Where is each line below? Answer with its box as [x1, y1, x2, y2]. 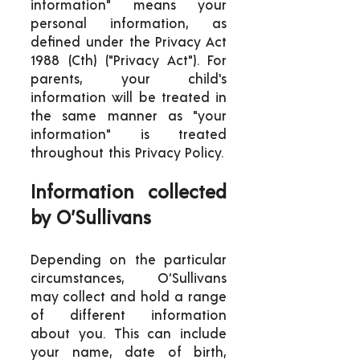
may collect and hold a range [31, 290, 227, 304]
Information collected [31, 184, 227, 202]
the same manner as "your [31, 109, 227, 123]
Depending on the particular [31, 253, 227, 267]
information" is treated [31, 128, 227, 141]
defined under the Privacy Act [31, 35, 227, 49]
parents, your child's [31, 72, 227, 86]
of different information [31, 309, 227, 322]
